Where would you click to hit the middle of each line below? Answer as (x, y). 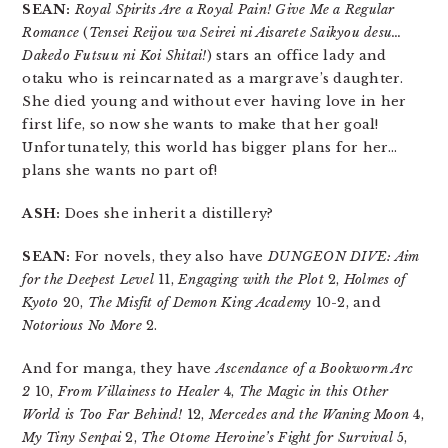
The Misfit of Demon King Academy (200, 303)
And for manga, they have (119, 369)
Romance (51, 33)
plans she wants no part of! (120, 171)
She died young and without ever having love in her (214, 102)
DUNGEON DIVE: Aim (343, 257)
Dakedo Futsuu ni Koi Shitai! (114, 56)
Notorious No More (82, 326)
